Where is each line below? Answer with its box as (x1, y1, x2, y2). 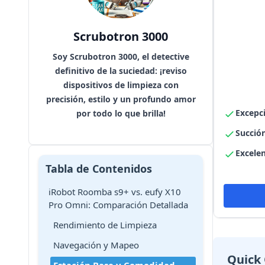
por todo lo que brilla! (76, 108, 166, 119)
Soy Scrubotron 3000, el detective (52, 51, 189, 62)
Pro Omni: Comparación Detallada (49, 199, 188, 211)
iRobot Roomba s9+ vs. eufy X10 (49, 186, 181, 198)
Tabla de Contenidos (46, 161, 152, 176)
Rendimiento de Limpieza (53, 219, 157, 231)
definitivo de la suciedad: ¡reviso (54, 65, 187, 76)
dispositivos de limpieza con (63, 79, 179, 91)
